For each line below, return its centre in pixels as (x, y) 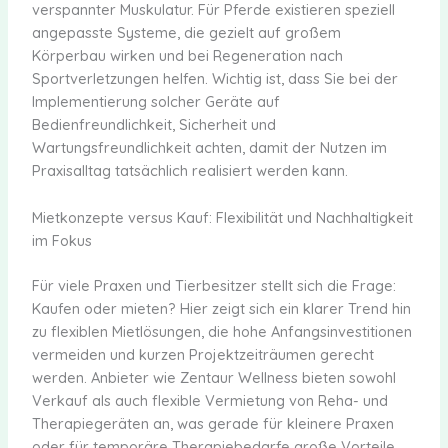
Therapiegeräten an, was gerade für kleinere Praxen (212, 423)
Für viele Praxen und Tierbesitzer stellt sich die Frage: (213, 285)
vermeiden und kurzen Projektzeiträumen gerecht (202, 354)
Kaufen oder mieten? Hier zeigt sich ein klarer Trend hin (221, 308)
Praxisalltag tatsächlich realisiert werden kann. (189, 171)
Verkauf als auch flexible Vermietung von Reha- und (209, 400)
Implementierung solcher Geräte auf (155, 102)
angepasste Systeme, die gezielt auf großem (186, 33)
